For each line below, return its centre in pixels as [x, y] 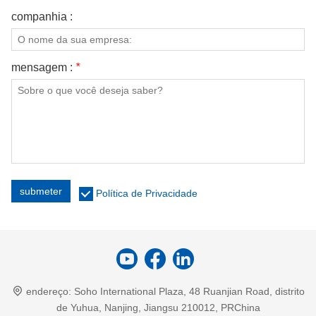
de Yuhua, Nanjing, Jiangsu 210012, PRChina [158, 308]
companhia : [42, 17]
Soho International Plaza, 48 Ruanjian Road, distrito [189, 292]
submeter [41, 192]
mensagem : [43, 68]
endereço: [48, 292]
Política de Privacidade [147, 194]
